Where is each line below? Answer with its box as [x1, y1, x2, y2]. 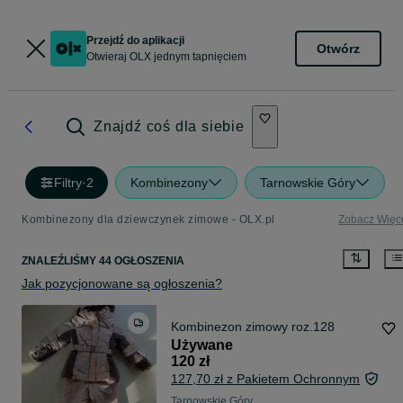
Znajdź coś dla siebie [94, 119, 245, 134]
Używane [171, 337, 233, 354]
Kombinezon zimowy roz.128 [171, 319, 335, 335]
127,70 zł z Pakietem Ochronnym [171, 372, 360, 387]
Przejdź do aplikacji [86, 34, 184, 47]
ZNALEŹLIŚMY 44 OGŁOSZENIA [22, 255, 184, 268]
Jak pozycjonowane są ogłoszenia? [22, 276, 222, 291]
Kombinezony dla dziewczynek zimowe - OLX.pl [22, 213, 275, 226]
